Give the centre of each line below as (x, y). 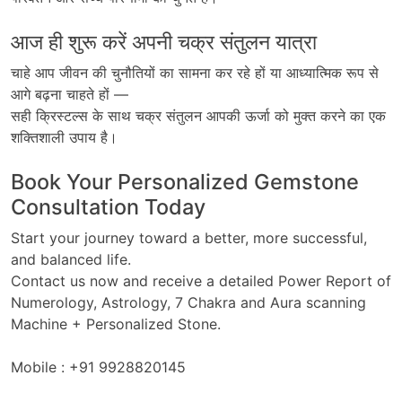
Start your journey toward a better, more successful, (189, 237)
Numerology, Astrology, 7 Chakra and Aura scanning (188, 302)
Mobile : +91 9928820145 (98, 367)
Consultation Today (108, 206)
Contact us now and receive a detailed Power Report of (201, 280)
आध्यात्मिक (314, 72)
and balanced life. (71, 259)
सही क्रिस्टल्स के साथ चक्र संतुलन (109, 115)
